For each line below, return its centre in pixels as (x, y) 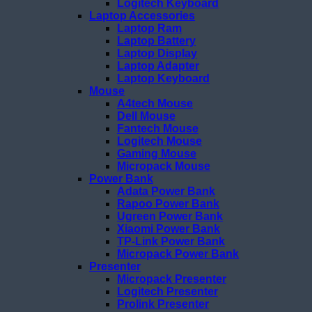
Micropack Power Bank (178, 253)
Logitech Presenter (167, 291)
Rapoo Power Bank (168, 203)
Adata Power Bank (166, 191)
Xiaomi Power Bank (169, 228)
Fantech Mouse (158, 128)
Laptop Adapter (158, 65)
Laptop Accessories (142, 15)
